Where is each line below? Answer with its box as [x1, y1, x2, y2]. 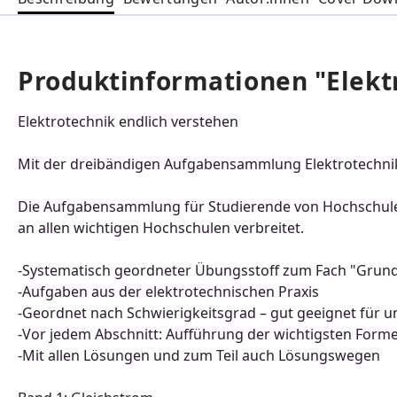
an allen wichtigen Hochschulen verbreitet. [18, 218, 304, 237]
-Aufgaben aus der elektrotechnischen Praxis [18, 282, 319, 301]
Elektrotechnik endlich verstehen [18, 112, 238, 131]
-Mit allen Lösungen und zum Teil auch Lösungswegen [18, 346, 380, 365]
